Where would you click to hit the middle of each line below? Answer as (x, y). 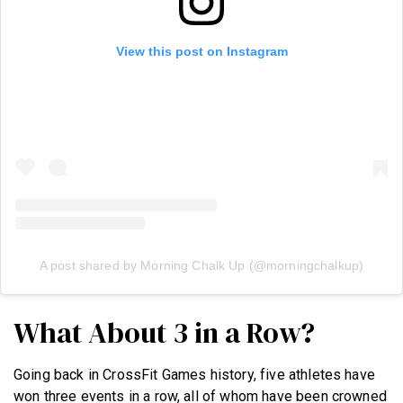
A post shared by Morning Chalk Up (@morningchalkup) (201, 265)
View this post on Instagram (201, 51)
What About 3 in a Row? (164, 332)
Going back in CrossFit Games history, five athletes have (194, 374)
